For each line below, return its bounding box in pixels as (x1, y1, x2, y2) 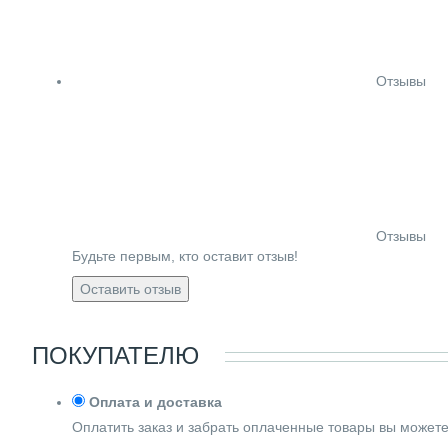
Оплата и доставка (89, 393, 222, 410)
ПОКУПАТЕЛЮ (32, 341, 199, 369)
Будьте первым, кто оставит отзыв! (72, 247, 298, 264)
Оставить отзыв (80, 280, 181, 297)
